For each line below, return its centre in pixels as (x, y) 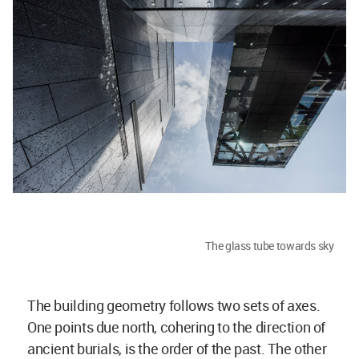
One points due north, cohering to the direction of (177, 327)
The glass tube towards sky (270, 245)
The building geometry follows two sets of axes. (174, 305)
